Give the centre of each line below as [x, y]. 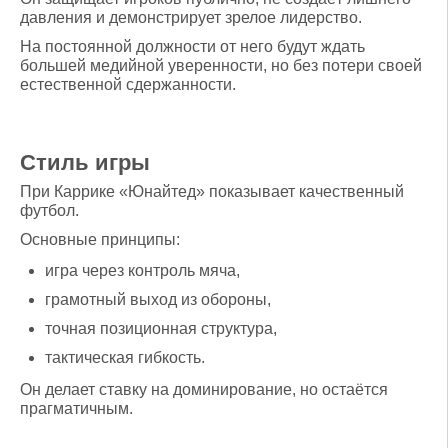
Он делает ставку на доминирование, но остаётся [204, 389]
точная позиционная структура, [161, 328]
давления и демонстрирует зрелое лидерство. [191, 17]
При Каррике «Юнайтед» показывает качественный [212, 191]
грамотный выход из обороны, [158, 299]
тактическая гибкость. [125, 357]
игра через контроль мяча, [142, 270]
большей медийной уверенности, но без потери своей [221, 65]
